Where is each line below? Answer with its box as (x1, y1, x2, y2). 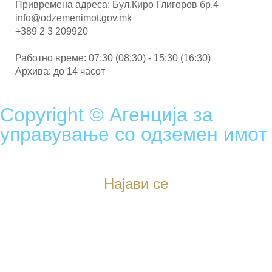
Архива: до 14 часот (15, 66, 105, 76)
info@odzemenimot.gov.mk (15, 13, 132, 23)
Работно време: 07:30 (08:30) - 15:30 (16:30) (15, 53, 211, 63)
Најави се (104, 175, 168, 192)
